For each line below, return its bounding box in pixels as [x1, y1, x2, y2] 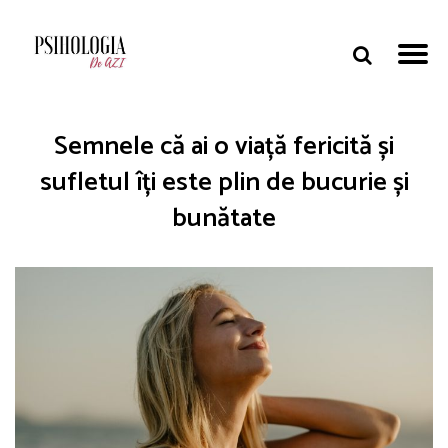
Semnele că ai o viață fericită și [54, 125, 394, 168]
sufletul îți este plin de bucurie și [39, 161, 409, 204]
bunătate [172, 197, 276, 240]
